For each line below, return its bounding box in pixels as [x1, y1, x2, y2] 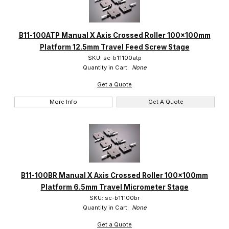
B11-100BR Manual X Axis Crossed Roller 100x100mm [21, 171, 208, 179]
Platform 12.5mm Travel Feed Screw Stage [39, 43, 190, 52]
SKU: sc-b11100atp [87, 54, 142, 62]
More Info [49, 98, 77, 106]
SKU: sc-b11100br [89, 194, 140, 201]
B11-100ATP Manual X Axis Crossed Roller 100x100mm [18, 31, 211, 40]
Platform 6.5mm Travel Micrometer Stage [40, 182, 189, 191]
